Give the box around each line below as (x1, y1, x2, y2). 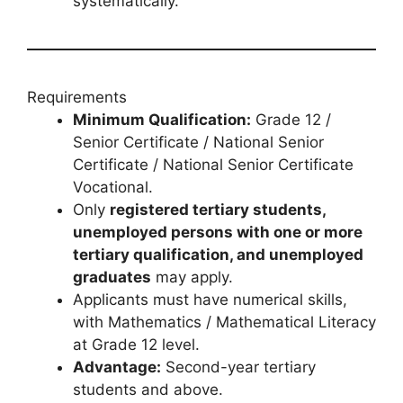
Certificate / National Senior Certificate (73, 156, 354, 175)
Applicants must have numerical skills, (73, 291, 347, 309)
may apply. (151, 268, 233, 287)
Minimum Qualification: (73, 111, 251, 130)
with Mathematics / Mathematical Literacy (73, 313, 376, 332)
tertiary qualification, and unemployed (73, 246, 363, 264)
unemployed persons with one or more (73, 223, 363, 242)
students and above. (73, 381, 223, 399)
